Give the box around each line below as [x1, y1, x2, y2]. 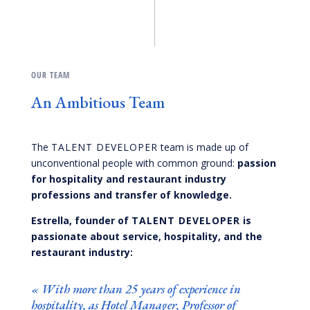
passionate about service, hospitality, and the [30, 229, 262, 243]
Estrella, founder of [30, 213, 131, 227]
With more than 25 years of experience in [41, 280, 241, 297]
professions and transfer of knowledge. [30, 188, 232, 201]
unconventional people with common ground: [30, 156, 237, 170]
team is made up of [157, 140, 248, 154]
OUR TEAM [30, 69, 70, 81]
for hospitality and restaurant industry [30, 172, 226, 185]
